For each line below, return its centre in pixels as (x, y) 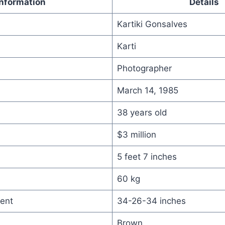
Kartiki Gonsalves (152, 24)
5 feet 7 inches (147, 156)
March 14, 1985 (147, 90)
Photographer (144, 68)
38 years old (142, 112)
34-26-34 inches (151, 201)
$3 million (136, 134)
